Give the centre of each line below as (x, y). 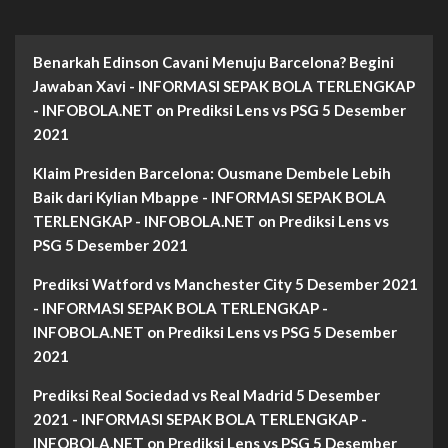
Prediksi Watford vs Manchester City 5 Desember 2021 (225, 284)
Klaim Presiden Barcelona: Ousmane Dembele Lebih (212, 173)
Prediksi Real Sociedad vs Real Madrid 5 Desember (206, 395)
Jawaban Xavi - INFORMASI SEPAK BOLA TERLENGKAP (224, 86)
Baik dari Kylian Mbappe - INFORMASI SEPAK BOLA (209, 197)
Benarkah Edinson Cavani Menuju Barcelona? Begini (213, 62)
